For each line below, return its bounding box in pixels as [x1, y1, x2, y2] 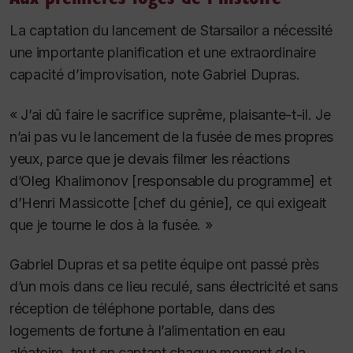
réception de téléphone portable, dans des [9, 300, 276, 318]
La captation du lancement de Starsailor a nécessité [9, 22, 333, 39]
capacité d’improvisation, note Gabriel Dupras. [9, 66, 300, 84]
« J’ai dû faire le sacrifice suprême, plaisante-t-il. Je [9, 106, 331, 123]
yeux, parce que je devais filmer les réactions [9, 150, 290, 167]
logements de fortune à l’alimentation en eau [9, 322, 286, 340]
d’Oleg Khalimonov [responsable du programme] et [9, 172, 332, 189]
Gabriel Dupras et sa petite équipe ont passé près [9, 256, 319, 273]
